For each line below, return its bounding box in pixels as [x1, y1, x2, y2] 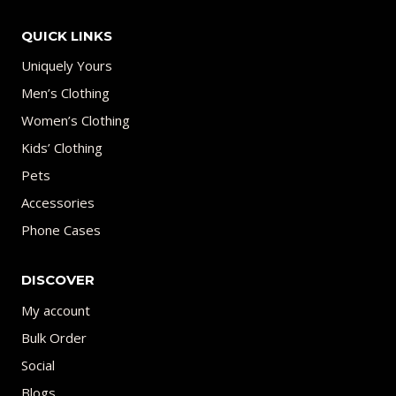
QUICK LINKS [21, 27, 112, 44]
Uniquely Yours [21, 57, 112, 75]
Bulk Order [21, 329, 87, 346]
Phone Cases [21, 221, 101, 240]
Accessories [21, 194, 95, 212]
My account [21, 301, 90, 319]
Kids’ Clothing [21, 139, 103, 157]
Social [21, 356, 55, 374]
